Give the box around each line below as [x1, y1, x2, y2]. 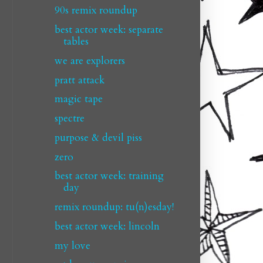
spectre [54, 112, 85, 125]
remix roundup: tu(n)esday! [54, 200, 174, 214]
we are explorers [54, 53, 125, 68]
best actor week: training [54, 169, 164, 183]
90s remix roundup [54, 4, 137, 18]
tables [63, 35, 89, 48]
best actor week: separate [54, 23, 163, 36]
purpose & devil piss [54, 130, 142, 144]
